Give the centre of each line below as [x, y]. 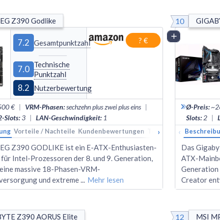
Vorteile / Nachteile [44, 131]
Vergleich [194, 36]
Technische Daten [176, 131]
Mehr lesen [106, 179]
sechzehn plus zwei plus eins [104, 107]
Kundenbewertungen [111, 131]
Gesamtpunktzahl [62, 42]
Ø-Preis [197, 107]
